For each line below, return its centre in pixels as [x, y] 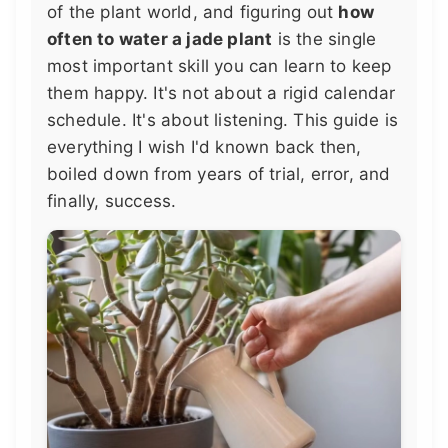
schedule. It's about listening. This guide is [223, 120]
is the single [324, 39]
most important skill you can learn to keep [219, 66]
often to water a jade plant [160, 39]
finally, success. [112, 201]
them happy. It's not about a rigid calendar [221, 93]
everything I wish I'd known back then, [204, 147]
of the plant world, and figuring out [193, 12]
